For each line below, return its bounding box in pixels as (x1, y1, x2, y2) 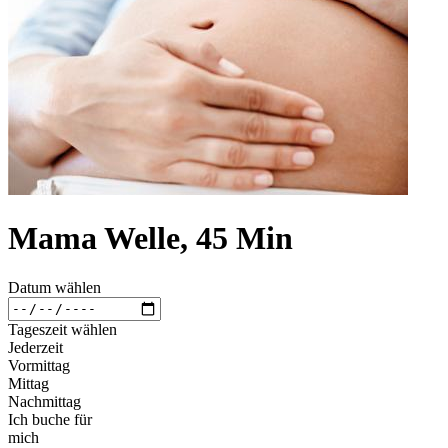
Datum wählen (8, 278, 101, 296)
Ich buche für (8, 410, 92, 428)
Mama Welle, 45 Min (8, 220, 293, 257)
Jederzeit (8, 338, 63, 356)
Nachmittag (8, 392, 81, 410)
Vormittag (8, 356, 70, 374)
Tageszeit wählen (8, 320, 117, 338)
